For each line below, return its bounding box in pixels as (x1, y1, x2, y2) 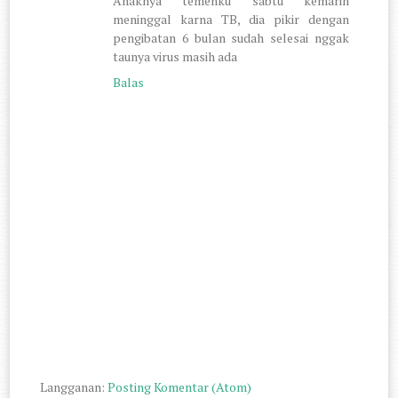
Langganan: (40, 378, 108, 395)
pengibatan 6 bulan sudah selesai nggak (113, 28, 349, 46)
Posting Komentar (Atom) (107, 378, 252, 395)
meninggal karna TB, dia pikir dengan (113, 10, 349, 28)
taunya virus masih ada (113, 47, 238, 65)
